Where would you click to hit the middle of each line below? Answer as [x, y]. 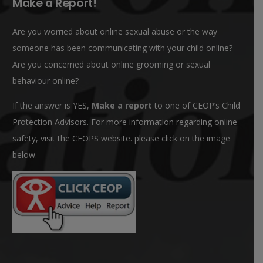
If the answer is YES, [52, 105]
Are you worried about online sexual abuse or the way [115, 31]
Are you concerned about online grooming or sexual [111, 64]
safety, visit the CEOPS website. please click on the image [121, 138]
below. [25, 154]
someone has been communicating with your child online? [122, 48]
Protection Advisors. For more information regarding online [125, 122]
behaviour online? [45, 80]
